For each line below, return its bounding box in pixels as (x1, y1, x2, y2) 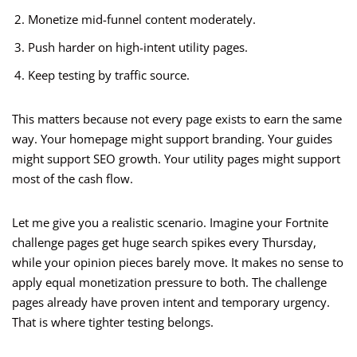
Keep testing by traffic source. (28, 67, 190, 84)
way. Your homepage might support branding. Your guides (12, 131, 332, 147)
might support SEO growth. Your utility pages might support (12, 151, 340, 167)
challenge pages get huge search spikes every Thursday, (12, 234, 316, 251)
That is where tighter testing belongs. (12, 314, 214, 331)
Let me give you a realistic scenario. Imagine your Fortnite (12, 214, 328, 231)
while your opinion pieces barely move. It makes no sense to (12, 254, 343, 271)
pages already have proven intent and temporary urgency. (12, 294, 330, 311)
